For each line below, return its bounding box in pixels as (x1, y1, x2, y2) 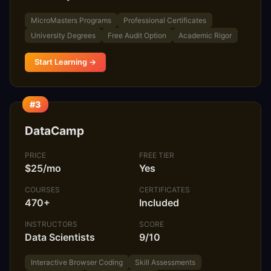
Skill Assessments (135, 257, 195, 267)
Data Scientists (25, 230, 95, 243)
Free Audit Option (108, 31, 166, 41)
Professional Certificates (123, 16, 206, 25)
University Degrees (31, 31, 96, 41)
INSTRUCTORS (25, 219, 77, 229)
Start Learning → (34, 57, 96, 67)
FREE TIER (139, 151, 175, 160)
